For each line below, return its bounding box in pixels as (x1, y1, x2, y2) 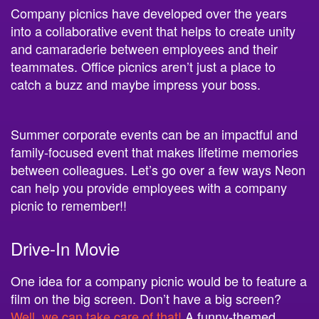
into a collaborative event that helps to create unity (11, 20, 296, 39)
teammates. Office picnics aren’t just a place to (11, 56, 276, 75)
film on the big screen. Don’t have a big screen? (11, 288, 281, 307)
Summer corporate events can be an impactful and (11, 123, 298, 142)
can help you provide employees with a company (11, 177, 287, 196)
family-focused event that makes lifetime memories (11, 141, 298, 160)
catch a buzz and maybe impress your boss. (11, 73, 264, 93)
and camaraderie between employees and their (11, 38, 278, 57)
